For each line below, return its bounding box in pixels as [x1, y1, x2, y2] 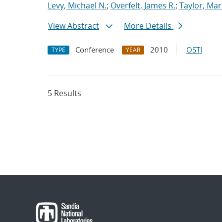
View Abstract [48, 20, 99, 31]
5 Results [48, 88, 81, 99]
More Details [124, 20, 173, 31]
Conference [75, 45, 114, 55]
